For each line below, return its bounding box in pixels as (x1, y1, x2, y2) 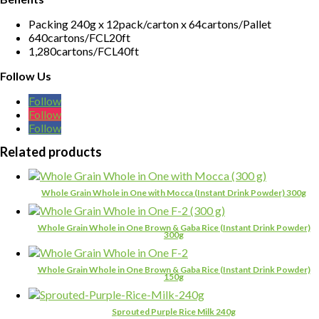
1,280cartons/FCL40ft (28, 44, 139, 58)
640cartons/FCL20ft (28, 31, 130, 45)
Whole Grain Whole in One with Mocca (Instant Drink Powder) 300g (41, 187, 306, 198)
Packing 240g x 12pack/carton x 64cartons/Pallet (28, 17, 271, 31)
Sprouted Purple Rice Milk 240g (112, 305, 236, 317)
